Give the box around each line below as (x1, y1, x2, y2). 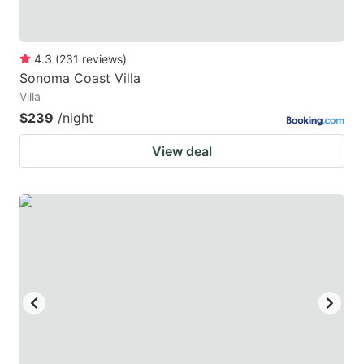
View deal (152, 143, 212, 160)
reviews (82, 52, 123, 67)
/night (58, 110, 93, 127)
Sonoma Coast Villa (19, 70, 141, 87)
